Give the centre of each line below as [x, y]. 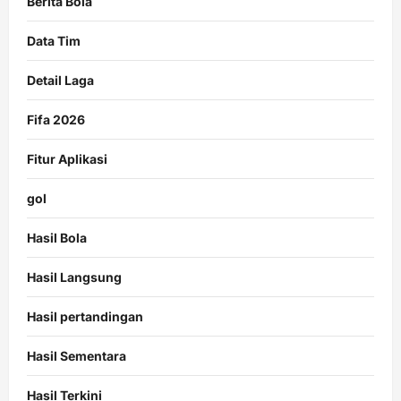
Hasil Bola [57, 237]
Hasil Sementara [77, 355]
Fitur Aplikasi [67, 158]
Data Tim [54, 40]
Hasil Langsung [74, 277]
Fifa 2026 [56, 119]
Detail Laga [60, 80]
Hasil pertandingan [85, 316]
